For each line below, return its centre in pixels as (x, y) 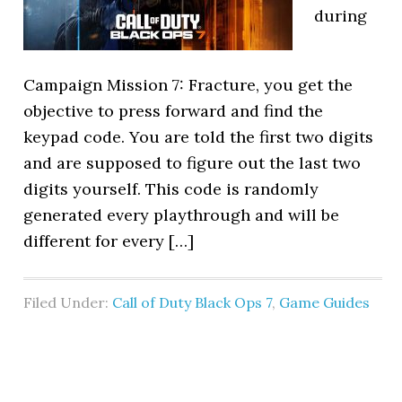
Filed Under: (68, 302)
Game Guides (325, 302)
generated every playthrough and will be (182, 215)
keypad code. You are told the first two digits (199, 137)
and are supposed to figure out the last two (192, 163)
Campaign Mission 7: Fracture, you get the (188, 85)
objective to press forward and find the (174, 111)
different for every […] (109, 241)
